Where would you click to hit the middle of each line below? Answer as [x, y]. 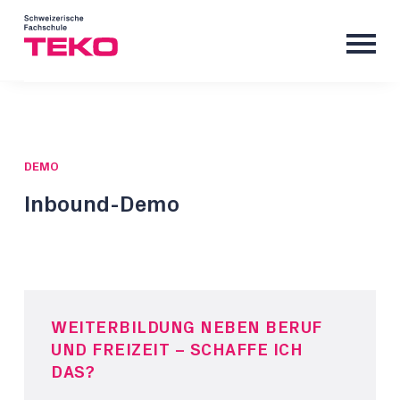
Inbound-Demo [102, 205]
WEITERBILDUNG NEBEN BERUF [187, 328]
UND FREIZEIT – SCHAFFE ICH [177, 350]
